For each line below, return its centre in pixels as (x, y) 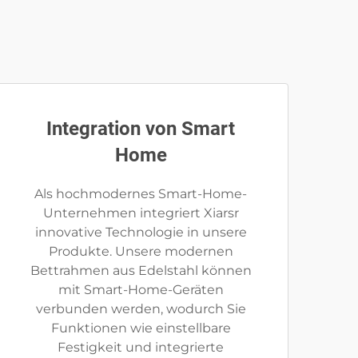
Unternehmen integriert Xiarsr (141, 213)
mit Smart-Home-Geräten (141, 290)
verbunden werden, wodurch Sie (141, 309)
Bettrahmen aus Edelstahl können (141, 270)
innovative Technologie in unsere (141, 232)
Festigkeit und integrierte (141, 347)
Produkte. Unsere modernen (141, 251)
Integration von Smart (141, 129)
